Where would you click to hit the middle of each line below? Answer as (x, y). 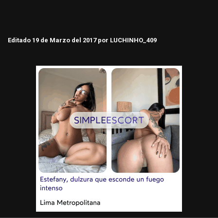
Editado (20, 40)
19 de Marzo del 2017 (64, 40)
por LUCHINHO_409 (127, 40)
